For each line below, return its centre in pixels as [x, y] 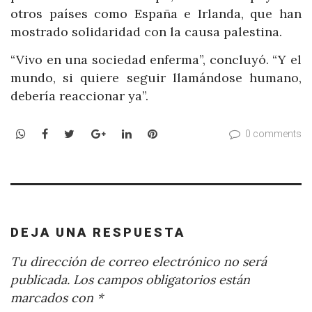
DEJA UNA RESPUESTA [98, 232]
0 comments [273, 134]
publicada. [40, 280]
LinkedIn [154, 133]
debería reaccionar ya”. [79, 95]
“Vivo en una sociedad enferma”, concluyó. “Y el [156, 59]
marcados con [54, 298]
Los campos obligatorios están [160, 280]
